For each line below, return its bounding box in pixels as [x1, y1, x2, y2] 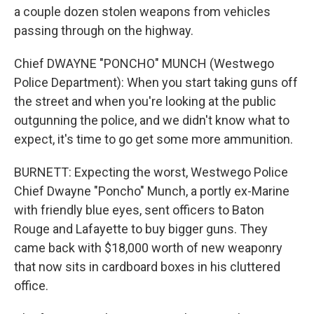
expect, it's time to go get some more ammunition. [14, 132, 293, 146]
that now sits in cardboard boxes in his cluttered [14, 259, 280, 274]
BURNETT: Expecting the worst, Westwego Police [14, 165, 288, 179]
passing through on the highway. [14, 23, 193, 38]
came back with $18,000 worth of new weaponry [14, 240, 282, 255]
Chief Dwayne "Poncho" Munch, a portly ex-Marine [14, 184, 289, 198]
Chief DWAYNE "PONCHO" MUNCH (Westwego [14, 56, 274, 71]
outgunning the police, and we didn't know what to [14, 113, 289, 128]
